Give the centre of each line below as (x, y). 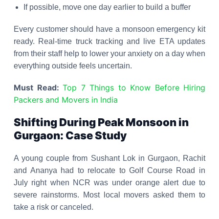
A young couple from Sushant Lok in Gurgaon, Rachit (109, 158)
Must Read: (36, 88)
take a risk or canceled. (54, 207)
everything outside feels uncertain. (73, 66)
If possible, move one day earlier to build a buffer (107, 7)
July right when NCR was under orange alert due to (109, 183)
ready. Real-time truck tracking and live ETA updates (109, 41)
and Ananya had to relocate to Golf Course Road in (109, 170)
